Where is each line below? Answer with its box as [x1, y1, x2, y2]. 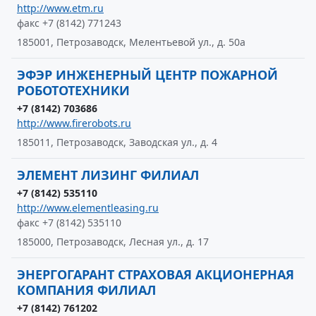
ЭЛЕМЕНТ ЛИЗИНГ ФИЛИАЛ [17, 166, 199, 183]
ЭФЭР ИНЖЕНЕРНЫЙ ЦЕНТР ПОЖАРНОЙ [17, 66, 278, 83]
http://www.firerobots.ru [17, 116, 131, 130]
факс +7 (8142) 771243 [17, 16, 121, 30]
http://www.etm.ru [17, 1, 104, 15]
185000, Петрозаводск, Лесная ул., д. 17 [17, 235, 209, 248]
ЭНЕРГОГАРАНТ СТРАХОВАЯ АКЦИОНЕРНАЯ [17, 266, 294, 283]
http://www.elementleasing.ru [17, 201, 159, 214]
